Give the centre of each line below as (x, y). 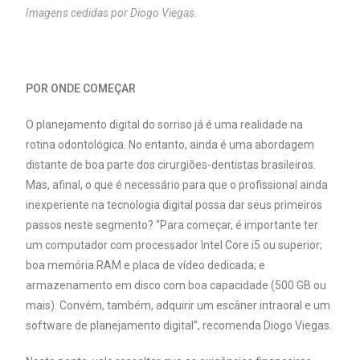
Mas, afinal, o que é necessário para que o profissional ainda (177, 185)
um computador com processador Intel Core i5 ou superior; (174, 245)
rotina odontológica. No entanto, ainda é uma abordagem (170, 145)
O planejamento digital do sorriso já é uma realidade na (165, 125)
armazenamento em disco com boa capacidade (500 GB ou (176, 286)
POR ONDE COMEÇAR (81, 89)
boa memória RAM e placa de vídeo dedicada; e (146, 266)
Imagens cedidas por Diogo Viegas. (112, 13)
